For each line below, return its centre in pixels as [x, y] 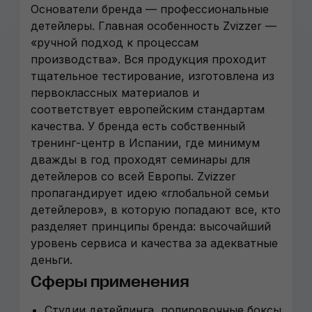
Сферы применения [110, 282]
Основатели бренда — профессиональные [150, 9]
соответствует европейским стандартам [148, 109]
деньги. [52, 260]
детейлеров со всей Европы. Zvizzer [133, 176]
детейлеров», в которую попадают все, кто [156, 210]
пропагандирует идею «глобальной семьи [150, 193]
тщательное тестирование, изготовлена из [153, 76]
